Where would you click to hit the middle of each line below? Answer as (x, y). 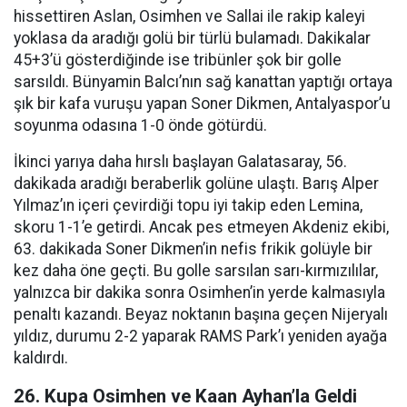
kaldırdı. (41, 358)
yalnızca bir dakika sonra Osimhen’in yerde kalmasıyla (199, 293)
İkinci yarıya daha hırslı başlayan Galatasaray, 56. (180, 162)
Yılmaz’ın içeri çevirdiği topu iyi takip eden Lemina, (188, 206)
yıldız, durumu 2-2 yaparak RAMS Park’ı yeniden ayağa (200, 337)
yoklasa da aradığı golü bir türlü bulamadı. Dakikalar (192, 39)
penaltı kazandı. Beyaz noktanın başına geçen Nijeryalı (201, 315)
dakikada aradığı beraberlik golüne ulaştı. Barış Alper (196, 184)
